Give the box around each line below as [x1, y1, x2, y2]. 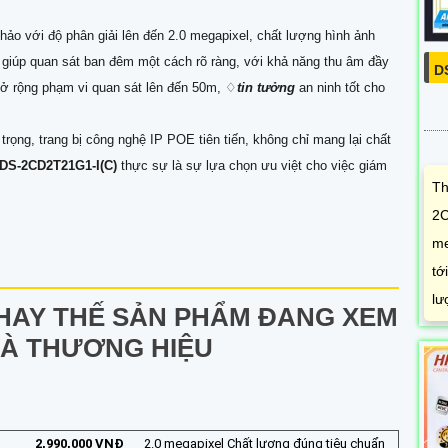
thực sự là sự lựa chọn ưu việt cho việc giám [121, 158, 387, 174]
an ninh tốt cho [295, 80, 385, 96]
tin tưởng [237, 80, 295, 96]
